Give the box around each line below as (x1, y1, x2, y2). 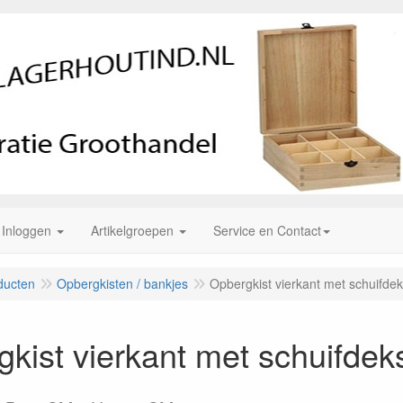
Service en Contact (213, 221, 321, 239)
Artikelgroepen (91, 221, 174, 239)
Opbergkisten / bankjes (57, 274, 188, 292)
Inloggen (2, 221, 51, 239)
